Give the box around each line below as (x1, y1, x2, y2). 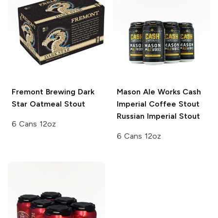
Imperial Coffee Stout (117, 99, 200, 109)
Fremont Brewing (12, 87, 75, 96)
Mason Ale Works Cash (117, 87, 201, 96)
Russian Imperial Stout (117, 111, 200, 121)
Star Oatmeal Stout (12, 99, 85, 109)
